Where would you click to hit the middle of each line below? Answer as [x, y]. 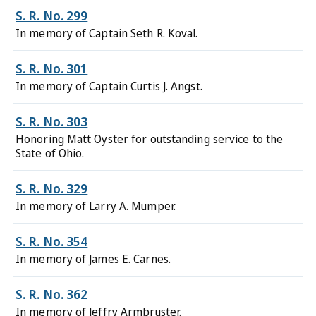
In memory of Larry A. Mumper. [96, 206]
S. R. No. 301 [52, 68]
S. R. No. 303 [52, 121]
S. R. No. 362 [52, 294]
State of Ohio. [50, 153]
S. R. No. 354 [52, 241]
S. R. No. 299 [52, 16]
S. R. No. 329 [52, 188]
